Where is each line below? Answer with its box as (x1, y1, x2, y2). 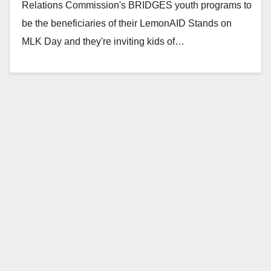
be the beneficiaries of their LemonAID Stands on (22, 18, 232, 28)
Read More (28, 64, 76, 74)
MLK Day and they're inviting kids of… (22, 36, 184, 47)
